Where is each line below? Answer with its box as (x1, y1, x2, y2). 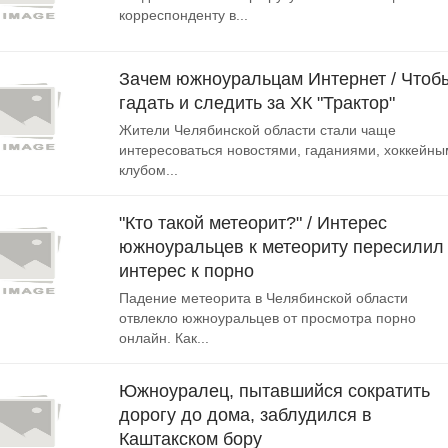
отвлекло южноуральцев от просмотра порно (119, 310, 416, 326)
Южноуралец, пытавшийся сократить (119, 381, 430, 401)
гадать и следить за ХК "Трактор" (119, 93, 395, 113)
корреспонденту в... (119, 7, 248, 23)
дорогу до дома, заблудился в (119, 405, 372, 425)
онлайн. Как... (119, 330, 209, 346)
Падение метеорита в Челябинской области (119, 290, 408, 306)
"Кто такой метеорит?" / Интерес (119, 213, 387, 233)
